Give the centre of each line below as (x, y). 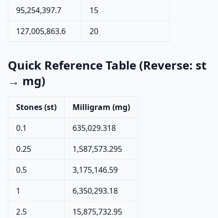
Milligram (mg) (101, 107)
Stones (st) (36, 107)
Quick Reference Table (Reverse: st (107, 65)
